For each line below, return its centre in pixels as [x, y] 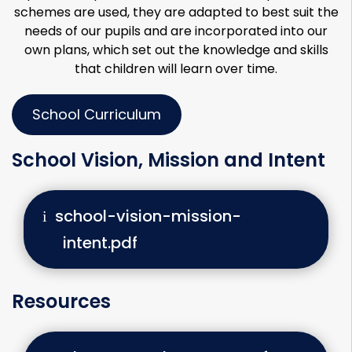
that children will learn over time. [176, 69]
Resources [61, 301]
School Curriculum [96, 114]
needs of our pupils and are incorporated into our [176, 31]
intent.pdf [100, 243]
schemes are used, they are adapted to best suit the [176, 12]
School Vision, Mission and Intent [169, 160]
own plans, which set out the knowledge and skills [176, 50]
